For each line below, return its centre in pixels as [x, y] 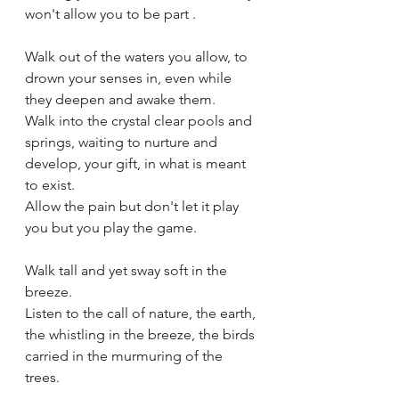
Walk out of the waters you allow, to [138, 57]
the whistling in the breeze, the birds [142, 334]
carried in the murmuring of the [126, 356]
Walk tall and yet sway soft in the [128, 270]
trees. [42, 377]
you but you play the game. [111, 228]
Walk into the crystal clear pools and [140, 121]
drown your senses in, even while [130, 78]
